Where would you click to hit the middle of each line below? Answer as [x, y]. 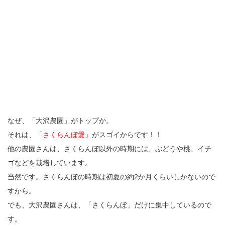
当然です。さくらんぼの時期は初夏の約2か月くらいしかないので [111, 177]
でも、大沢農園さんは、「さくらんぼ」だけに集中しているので [109, 205]
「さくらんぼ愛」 [64, 135]
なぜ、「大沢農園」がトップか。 [60, 121]
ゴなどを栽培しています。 [50, 163]
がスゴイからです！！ [127, 135]
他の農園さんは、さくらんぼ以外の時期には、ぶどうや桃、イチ [109, 149]
